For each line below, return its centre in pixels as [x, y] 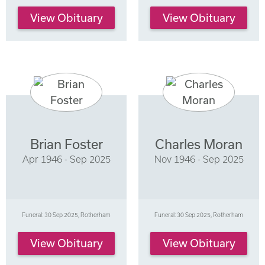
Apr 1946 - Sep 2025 [66, 159]
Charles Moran [199, 144]
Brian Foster [66, 144]
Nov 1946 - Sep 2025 [199, 159]
